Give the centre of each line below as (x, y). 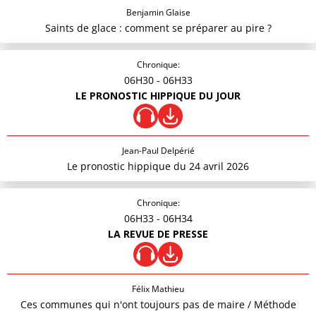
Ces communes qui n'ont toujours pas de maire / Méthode (158, 304)
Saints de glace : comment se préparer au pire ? (158, 28)
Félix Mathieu (158, 289)
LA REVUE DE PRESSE (158, 234)
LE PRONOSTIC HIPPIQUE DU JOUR (158, 96)
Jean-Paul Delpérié (158, 151)
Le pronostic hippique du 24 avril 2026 (158, 166)
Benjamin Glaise (158, 12)
